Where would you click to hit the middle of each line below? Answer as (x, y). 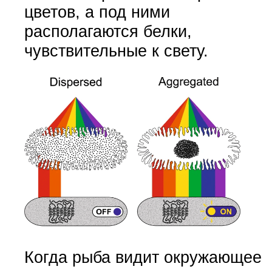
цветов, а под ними (97, 12)
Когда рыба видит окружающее (143, 257)
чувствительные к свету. (116, 50)
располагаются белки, (108, 31)
